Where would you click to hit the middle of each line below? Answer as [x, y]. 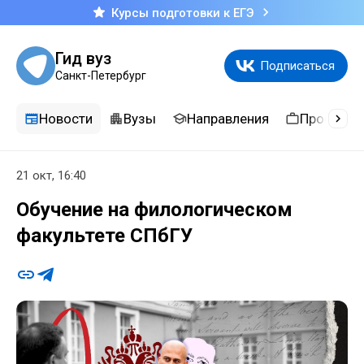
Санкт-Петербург [101, 76]
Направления [228, 118]
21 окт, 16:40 [51, 175]
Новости [66, 118]
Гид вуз [83, 58]
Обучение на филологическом [154, 210]
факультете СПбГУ [104, 236]
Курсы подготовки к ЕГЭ [182, 13]
